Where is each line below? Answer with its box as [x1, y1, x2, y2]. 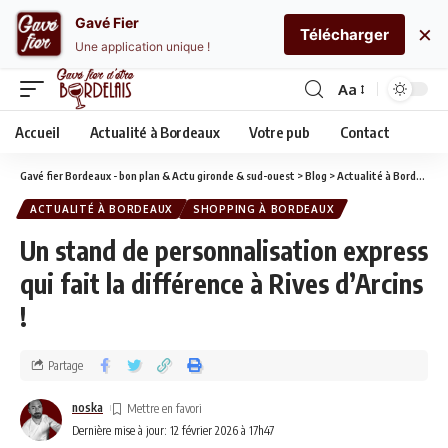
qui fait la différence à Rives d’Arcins [20, 267, 423, 300]
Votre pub [249, 123, 310, 141]
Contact [339, 123, 390, 141]
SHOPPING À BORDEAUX [193, 203, 335, 215]
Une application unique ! [75, 39, 210, 54]
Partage [48, 357, 83, 373]
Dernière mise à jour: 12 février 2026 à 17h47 [72, 423, 274, 438]
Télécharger [300, 24, 389, 44]
